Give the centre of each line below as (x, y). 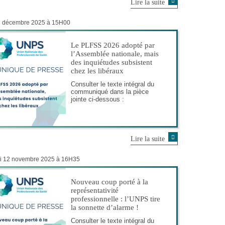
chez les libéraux (97, 71)
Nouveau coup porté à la (109, 182)
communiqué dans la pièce (110, 91)
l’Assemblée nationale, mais (115, 53)
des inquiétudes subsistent (111, 62)
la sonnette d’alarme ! (105, 207)
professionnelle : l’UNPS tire (116, 199)
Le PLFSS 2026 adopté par (113, 45)
